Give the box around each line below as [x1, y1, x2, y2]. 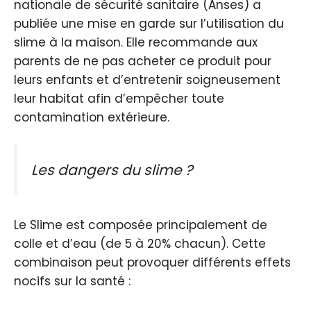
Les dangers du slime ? [31, 160, 193, 180]
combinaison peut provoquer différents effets [14, 254, 291, 271]
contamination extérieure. [14, 109, 169, 126]
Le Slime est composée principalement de [14, 217, 267, 234]
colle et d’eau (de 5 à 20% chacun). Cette [14, 235, 266, 253]
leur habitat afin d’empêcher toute [14, 90, 224, 108]
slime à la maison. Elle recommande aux [14, 34, 258, 51]
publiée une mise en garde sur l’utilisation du [14, 15, 284, 33]
